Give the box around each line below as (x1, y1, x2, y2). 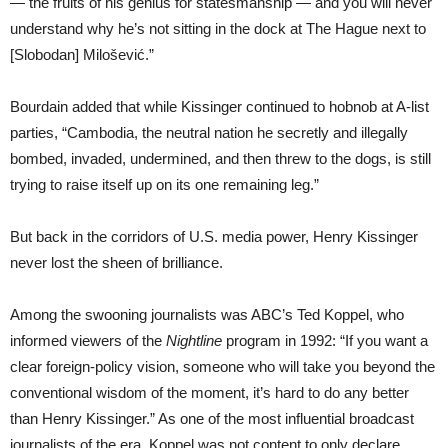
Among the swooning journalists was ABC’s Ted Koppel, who (10, 305, 404, 323)
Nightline (166, 331, 222, 349)
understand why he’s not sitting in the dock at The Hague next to (10, 19, 426, 37)
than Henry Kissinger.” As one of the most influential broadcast (10, 409, 414, 427)
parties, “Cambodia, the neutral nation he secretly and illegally (10, 123, 408, 141)
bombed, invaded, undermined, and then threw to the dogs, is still (10, 149, 431, 167)
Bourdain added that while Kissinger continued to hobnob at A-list (10, 97, 429, 115)
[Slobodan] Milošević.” (10, 45, 154, 63)
